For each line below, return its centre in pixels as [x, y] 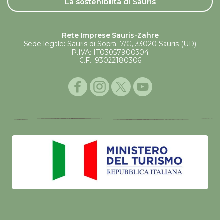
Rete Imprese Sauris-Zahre [110, 35]
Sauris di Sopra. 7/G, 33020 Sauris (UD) [131, 43]
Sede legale [44, 43]
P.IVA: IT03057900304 [110, 52]
